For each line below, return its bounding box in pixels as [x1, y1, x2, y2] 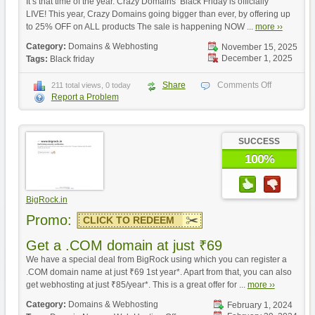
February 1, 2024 [226, 300, 292, 310]
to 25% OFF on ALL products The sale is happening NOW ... [25, 21, 255, 32]
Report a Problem [51, 91, 119, 102]
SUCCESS [238, 136, 281, 146]
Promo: [25, 212, 72, 228]
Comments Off [217, 79, 271, 90]
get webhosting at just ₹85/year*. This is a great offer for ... [25, 279, 247, 290]
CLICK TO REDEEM [82, 214, 174, 226]
